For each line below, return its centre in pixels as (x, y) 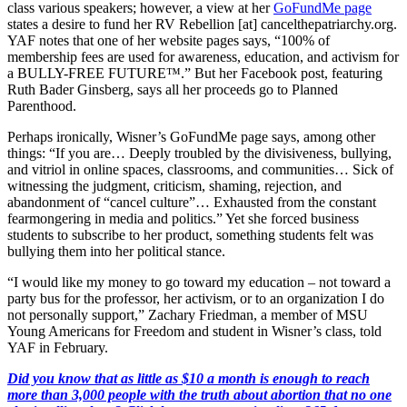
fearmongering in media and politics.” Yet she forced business (183, 218)
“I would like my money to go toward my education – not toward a (199, 282)
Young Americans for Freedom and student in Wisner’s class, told (194, 331)
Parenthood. (42, 105)
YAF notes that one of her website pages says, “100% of (169, 40)
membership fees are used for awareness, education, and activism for (203, 56)
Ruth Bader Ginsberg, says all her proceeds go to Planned (173, 89)
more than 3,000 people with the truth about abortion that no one (199, 394)
